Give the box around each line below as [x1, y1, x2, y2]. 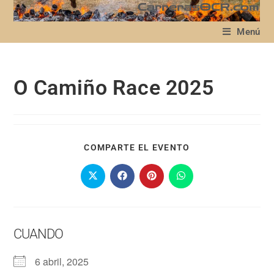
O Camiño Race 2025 [13, 75, 214, 100]
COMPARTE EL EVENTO [84, 143, 190, 152]
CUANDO [13, 226, 64, 242]
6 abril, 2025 [35, 254, 99, 268]
